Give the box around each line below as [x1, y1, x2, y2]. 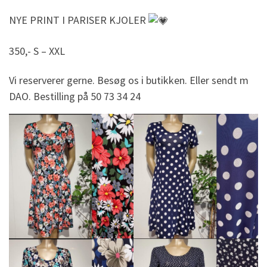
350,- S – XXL [9, 44, 65, 58]
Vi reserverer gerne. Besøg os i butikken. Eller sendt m [9, 73, 249, 88]
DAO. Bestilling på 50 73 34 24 [9, 89, 141, 104]
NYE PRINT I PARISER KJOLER [9, 13, 148, 27]
